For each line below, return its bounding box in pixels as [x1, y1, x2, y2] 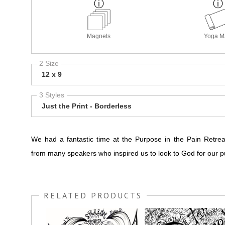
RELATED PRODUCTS [44, 190, 142, 201]
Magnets [87, 33, 111, 40]
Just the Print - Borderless [42, 102, 132, 110]
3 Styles [39, 91, 64, 99]
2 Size [39, 59, 59, 68]
